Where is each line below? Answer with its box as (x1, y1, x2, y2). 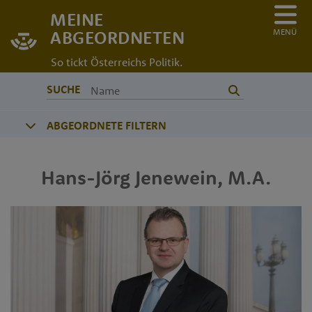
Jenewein (135, 164, 217, 189)
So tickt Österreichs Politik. (51, 54, 182, 69)
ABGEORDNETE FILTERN (47, 118, 166, 132)
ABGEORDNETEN (50, 26, 185, 48)
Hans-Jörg (41, 164, 130, 189)
